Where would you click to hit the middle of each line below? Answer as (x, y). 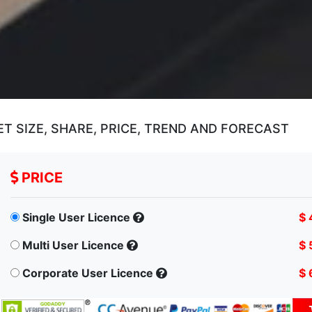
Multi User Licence (73, 245)
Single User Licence (76, 218)
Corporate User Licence (88, 273)
